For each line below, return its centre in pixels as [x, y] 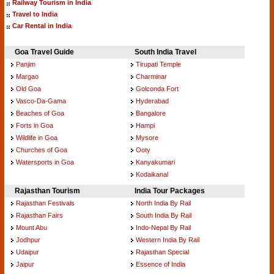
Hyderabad [152, 101]
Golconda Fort [157, 88]
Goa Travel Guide [44, 52]
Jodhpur [28, 239]
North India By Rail [163, 203]
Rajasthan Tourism [47, 191]
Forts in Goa [35, 125]
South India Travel [165, 52]
